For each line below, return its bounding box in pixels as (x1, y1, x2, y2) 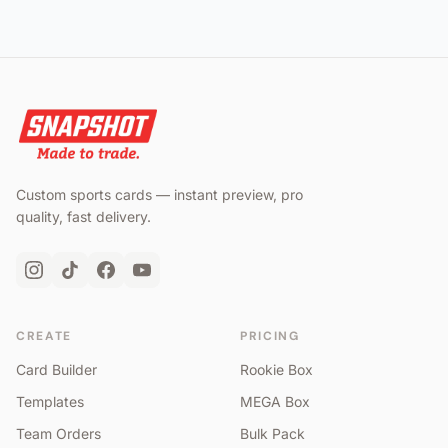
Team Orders (16, 424, 101, 442)
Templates (16, 392, 84, 410)
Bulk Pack (240, 424, 305, 442)
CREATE (16, 327, 73, 344)
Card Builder (16, 360, 97, 378)
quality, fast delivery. (16, 207, 151, 225)
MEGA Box (240, 392, 310, 410)
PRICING (240, 327, 300, 344)
